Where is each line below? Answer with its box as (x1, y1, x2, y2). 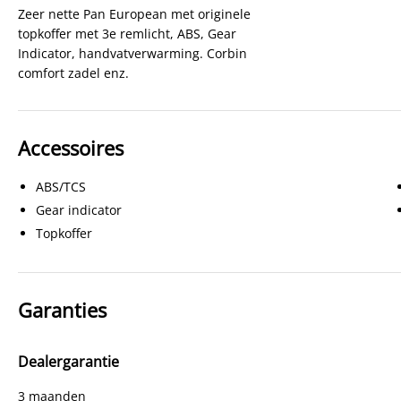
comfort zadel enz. (18, 64, 129, 81)
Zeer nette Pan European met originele (18, 4, 251, 22)
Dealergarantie (18, 352, 119, 372)
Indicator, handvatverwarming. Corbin (18, 44, 247, 62)
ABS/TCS (36, 177, 86, 195)
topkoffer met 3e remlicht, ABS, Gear (18, 24, 236, 42)
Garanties (18, 295, 107, 323)
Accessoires (18, 133, 124, 161)
